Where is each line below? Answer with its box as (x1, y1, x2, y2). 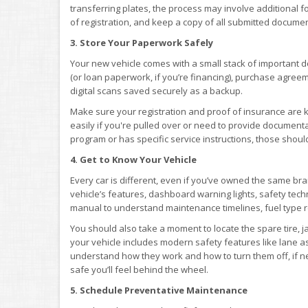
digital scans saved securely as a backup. (70, 84, 243, 97)
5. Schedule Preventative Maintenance (70, 283, 247, 296)
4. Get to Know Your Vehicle (70, 153, 197, 166)
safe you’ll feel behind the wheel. (70, 263, 208, 276)
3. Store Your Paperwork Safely (70, 36, 213, 49)
